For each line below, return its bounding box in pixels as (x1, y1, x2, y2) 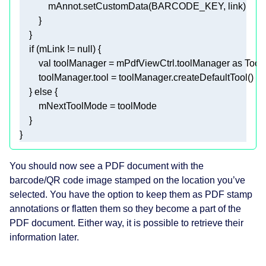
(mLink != (34, 44, 77, 55)
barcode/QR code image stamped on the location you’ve (9, 175, 245, 186)
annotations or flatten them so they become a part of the (9, 204, 241, 214)
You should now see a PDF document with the (9, 161, 204, 172)
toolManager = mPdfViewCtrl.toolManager (51, 58, 232, 69)
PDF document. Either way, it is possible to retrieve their (9, 218, 243, 229)
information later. (9, 232, 79, 243)
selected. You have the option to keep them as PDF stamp (9, 189, 252, 200)
